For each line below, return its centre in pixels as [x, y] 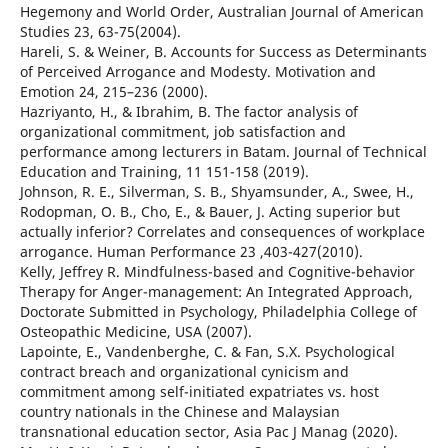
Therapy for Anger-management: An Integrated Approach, [216, 292]
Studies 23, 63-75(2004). [100, 32]
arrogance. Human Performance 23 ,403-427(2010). [191, 252]
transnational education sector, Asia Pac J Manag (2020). [208, 432]
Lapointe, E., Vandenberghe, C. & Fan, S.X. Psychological [207, 352]
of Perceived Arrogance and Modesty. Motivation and [197, 72]
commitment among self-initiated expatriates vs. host [199, 392]
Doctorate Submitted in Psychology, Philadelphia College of [218, 312]
